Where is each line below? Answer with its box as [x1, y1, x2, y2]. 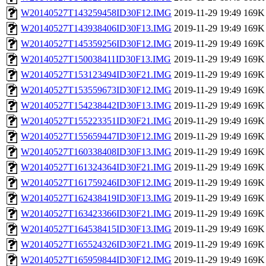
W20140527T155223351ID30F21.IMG [21, 116, 172, 126]
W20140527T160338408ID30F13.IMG [21, 147, 172, 157]
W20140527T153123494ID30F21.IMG [21, 69, 172, 80]
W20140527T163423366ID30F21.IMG [21, 208, 172, 219]
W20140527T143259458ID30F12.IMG [21, 8, 172, 18]
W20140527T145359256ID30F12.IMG [21, 39, 172, 49]
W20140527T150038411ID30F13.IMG [21, 54, 171, 65]
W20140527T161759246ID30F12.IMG [21, 178, 172, 188]
